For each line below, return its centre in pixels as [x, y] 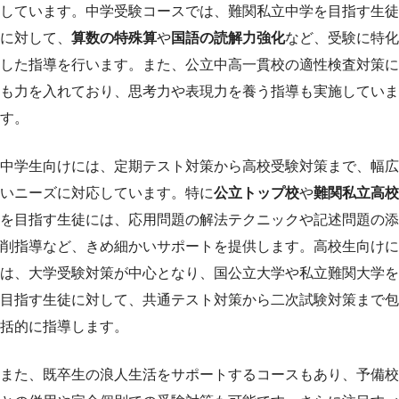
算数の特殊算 [114, 37]
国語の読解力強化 [228, 37]
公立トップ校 [256, 192]
